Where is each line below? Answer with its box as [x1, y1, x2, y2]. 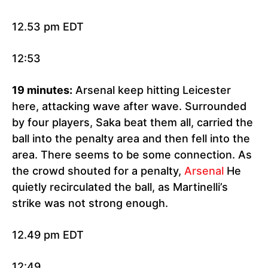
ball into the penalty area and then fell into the [12, 132, 250, 145]
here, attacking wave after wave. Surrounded [12, 100, 246, 113]
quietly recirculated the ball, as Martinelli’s [12, 181, 228, 194]
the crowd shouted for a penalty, [12, 165, 184, 178]
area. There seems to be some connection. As [12, 148, 252, 162]
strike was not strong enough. [12, 197, 168, 210]
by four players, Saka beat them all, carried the [12, 116, 253, 129]
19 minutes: [12, 84, 72, 97]
